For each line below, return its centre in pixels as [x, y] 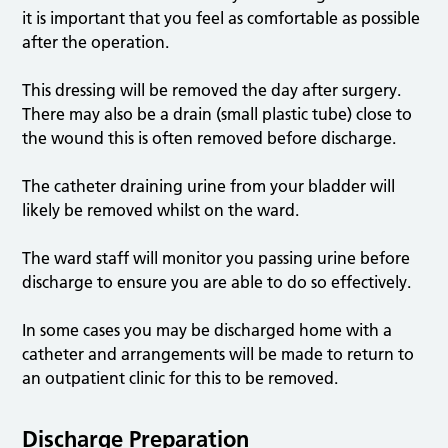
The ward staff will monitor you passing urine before [216, 258]
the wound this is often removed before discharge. [209, 138]
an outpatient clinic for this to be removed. [180, 378]
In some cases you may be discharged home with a [207, 330]
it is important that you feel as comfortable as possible [221, 18]
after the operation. [96, 42]
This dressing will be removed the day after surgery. [212, 90]
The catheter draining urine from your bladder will [209, 186]
